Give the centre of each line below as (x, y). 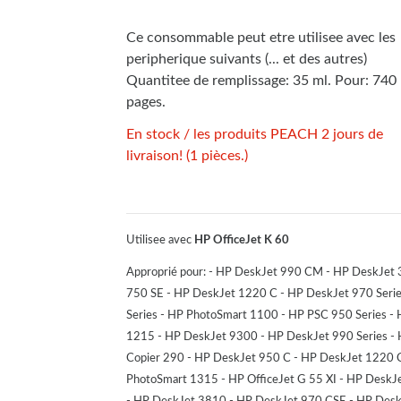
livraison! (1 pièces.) (187, 155)
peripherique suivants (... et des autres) (247, 59)
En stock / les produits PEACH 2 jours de (255, 134)
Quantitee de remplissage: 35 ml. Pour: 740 (261, 80)
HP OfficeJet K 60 (242, 239)
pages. (146, 102)
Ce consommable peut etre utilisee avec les (261, 37)
